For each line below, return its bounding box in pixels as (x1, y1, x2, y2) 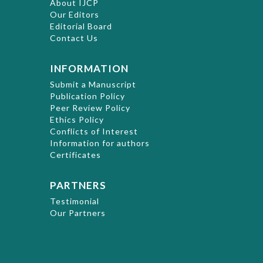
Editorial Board (50, 21, 112, 32)
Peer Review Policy (50, 103, 130, 113)
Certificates (50, 150, 101, 160)
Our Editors (50, 9, 99, 20)
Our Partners (50, 208, 106, 218)
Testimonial (50, 196, 99, 207)
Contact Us (50, 33, 98, 43)
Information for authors (50, 138, 150, 149)
